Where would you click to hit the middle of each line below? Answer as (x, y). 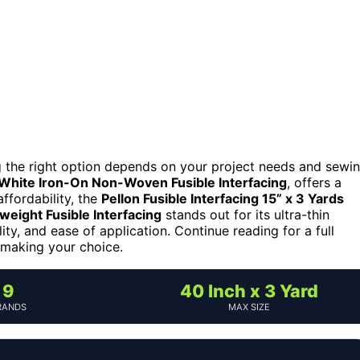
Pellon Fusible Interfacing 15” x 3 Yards (223, 198)
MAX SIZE (249, 307)
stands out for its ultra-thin (245, 214)
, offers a (314, 182)
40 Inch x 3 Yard (249, 290)
